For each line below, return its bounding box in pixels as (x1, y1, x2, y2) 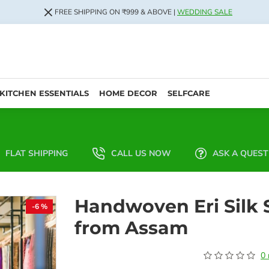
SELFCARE (168, 88, 210, 98)
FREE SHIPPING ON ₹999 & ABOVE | (55, 7, 177, 17)
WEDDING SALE (177, 7, 232, 17)
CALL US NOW (110, 147, 171, 159)
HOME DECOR (99, 88, 157, 98)
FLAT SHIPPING (5, 147, 68, 159)
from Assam (74, 217, 188, 239)
